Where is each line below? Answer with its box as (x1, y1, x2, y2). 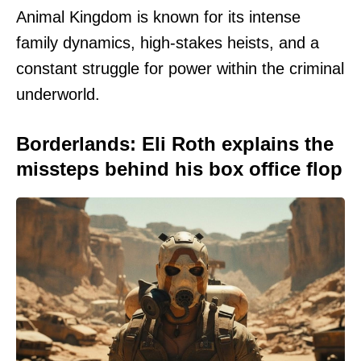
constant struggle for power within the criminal (16, 60, 344, 78)
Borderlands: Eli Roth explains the (16, 133, 334, 156)
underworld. (16, 85, 100, 104)
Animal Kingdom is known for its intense (16, 8, 301, 27)
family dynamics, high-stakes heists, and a (16, 34, 319, 52)
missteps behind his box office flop (16, 158, 342, 180)
